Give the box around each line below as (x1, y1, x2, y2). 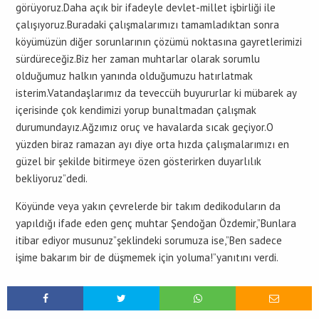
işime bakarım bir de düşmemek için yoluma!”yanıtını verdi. (16, 251, 278, 264)
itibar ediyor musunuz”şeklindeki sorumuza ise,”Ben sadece (16, 234, 282, 247)
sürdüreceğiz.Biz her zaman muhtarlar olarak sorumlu (16, 52, 260, 66)
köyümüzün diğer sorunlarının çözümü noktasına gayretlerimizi (16, 35, 302, 48)
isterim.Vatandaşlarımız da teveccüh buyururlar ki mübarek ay (16, 86, 296, 100)
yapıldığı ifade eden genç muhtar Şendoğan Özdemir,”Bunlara (16, 216, 296, 230)
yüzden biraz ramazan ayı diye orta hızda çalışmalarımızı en (16, 137, 289, 151)
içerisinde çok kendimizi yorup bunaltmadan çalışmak (16, 103, 256, 117)
